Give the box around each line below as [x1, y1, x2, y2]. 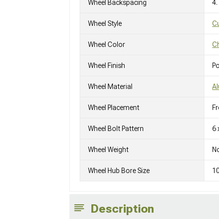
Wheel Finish [88, 62, 125, 70]
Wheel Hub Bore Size [88, 167, 150, 175]
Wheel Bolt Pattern [88, 125, 144, 133]
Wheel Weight [88, 146, 129, 154]
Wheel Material [88, 83, 132, 91]
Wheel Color [88, 41, 125, 49]
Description [90, 202, 154, 216]
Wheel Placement [88, 104, 139, 112]
